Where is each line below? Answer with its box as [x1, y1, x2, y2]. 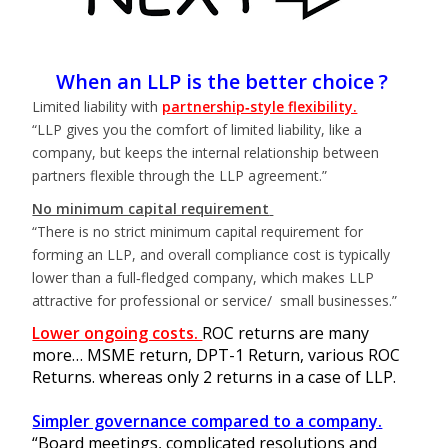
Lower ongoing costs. [32, 321, 203, 344]
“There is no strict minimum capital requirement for [32, 221, 364, 241]
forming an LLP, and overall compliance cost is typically [32, 244, 391, 264]
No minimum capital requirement [32, 198, 270, 218]
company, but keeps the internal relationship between [32, 142, 380, 162]
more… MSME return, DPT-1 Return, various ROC [32, 343, 401, 366]
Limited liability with [32, 96, 163, 116]
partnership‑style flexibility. [162, 96, 358, 116]
